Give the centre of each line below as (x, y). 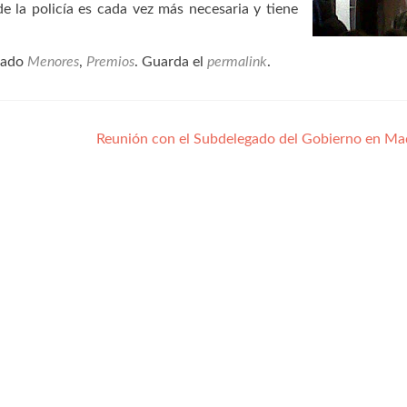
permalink (237, 62)
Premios (110, 62)
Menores (53, 62)
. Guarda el (171, 62)
